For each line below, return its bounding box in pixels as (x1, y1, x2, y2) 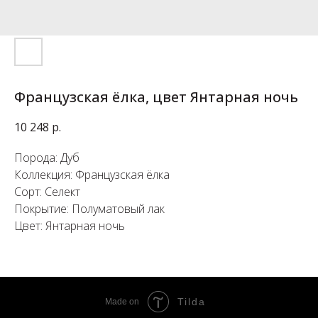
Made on (105, 297, 139, 307)
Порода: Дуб (14, 150, 79, 166)
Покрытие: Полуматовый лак (14, 201, 165, 217)
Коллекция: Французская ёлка (14, 167, 170, 183)
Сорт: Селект (14, 184, 80, 200)
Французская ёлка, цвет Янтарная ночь (14, 87, 298, 106)
